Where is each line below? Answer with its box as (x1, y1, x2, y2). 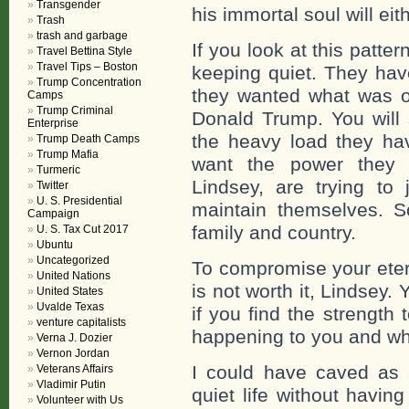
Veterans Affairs (37, 362, 113, 375)
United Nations (37, 269, 110, 282)
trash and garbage (37, 29, 128, 42)
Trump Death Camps (37, 132, 140, 145)
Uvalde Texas (37, 300, 104, 313)
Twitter (37, 179, 68, 192)
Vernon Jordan (37, 347, 110, 360)
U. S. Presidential (37, 194, 122, 207)
